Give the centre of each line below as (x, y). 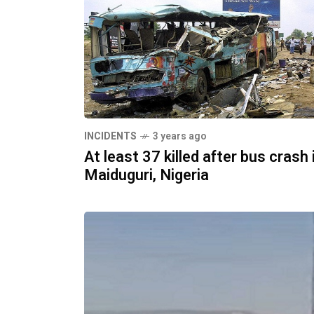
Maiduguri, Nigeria (146, 175)
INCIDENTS (110, 136)
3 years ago (180, 136)
